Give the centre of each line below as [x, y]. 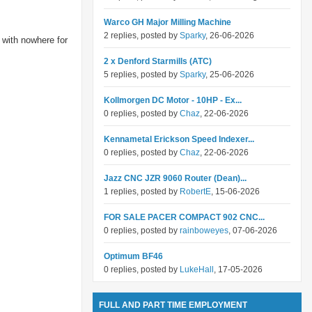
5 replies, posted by [142, 75]
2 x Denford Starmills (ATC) [158, 61]
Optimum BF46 [133, 256]
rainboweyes [204, 231]
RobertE [195, 192]
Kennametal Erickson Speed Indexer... [179, 139]
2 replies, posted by [142, 36]
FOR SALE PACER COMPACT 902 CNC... [184, 217]
